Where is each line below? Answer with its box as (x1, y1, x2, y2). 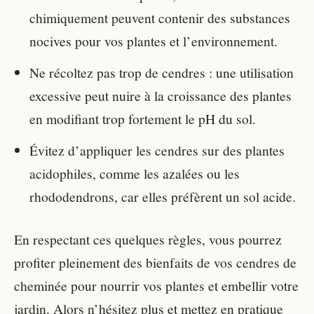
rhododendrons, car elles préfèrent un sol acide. (29, 186, 296, 205)
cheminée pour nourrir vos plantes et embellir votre (14, 275, 299, 294)
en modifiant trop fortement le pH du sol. (29, 109, 256, 128)
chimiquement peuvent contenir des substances (29, 8, 290, 27)
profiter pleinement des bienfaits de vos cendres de (14, 252, 296, 271)
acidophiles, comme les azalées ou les (29, 163, 240, 182)
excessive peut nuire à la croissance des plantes (29, 86, 292, 104)
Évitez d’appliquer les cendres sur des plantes (29, 140, 285, 159)
